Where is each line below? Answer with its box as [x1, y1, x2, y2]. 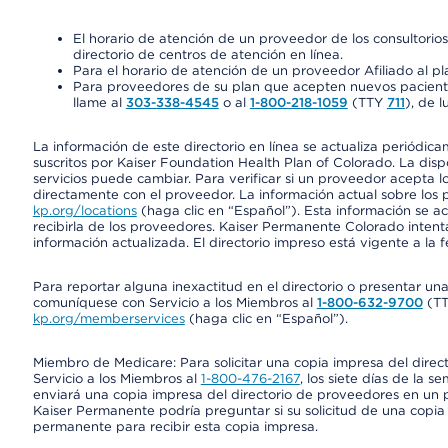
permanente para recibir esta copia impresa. [32, 419, 318, 434]
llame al [72, 95, 126, 110]
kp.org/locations [32, 203, 137, 218]
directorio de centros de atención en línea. [72, 47, 343, 62]
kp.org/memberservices [32, 311, 185, 326]
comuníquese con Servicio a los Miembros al [32, 295, 317, 310]
